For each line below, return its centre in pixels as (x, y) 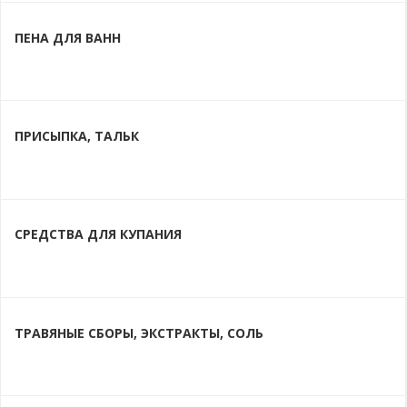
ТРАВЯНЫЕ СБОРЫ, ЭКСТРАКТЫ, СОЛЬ (139, 333)
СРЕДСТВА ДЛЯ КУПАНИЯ (98, 234)
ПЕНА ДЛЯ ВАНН (68, 38)
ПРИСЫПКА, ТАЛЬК (77, 136)
